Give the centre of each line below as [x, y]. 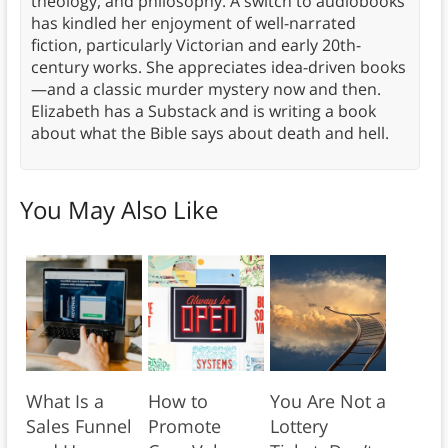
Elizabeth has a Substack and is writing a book [203, 111]
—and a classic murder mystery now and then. [205, 89]
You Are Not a [327, 401]
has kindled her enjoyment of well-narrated [193, 23]
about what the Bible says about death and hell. [209, 133]
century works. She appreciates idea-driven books [218, 67]
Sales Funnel [78, 426]
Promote [184, 426]
